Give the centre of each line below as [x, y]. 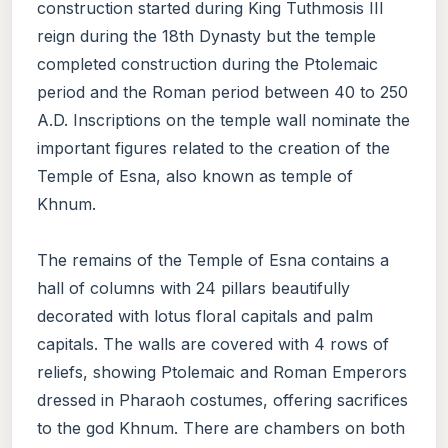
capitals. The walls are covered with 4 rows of [213, 343]
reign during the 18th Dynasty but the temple [206, 35]
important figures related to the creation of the [213, 147]
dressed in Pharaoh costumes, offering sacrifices [222, 399]
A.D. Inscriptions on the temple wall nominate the [223, 119]
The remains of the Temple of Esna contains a [213, 259]
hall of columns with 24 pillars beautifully [193, 287]
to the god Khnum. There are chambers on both [221, 427]
